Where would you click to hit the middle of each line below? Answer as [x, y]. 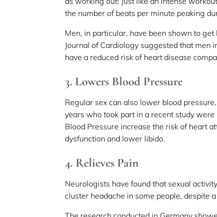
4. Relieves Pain [102, 163]
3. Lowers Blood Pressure [124, 81]
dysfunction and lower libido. [115, 138]
